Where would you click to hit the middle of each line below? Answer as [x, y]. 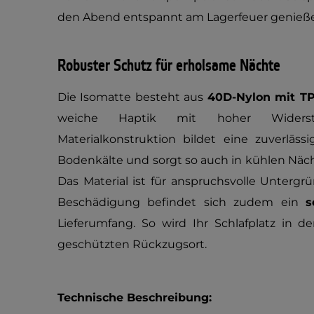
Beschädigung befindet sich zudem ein [182, 202]
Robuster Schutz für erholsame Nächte [169, 66]
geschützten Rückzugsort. [132, 244]
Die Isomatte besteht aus [132, 97]
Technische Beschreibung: [135, 298]
